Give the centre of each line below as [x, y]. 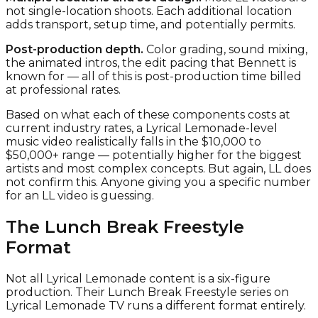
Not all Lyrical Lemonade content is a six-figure [138, 278]
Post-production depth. [75, 49]
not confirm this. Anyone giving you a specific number [158, 182]
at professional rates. [63, 89]
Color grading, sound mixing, [225, 49]
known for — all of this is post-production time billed [154, 76]
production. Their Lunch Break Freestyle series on [147, 292]
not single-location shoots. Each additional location [149, 11]
